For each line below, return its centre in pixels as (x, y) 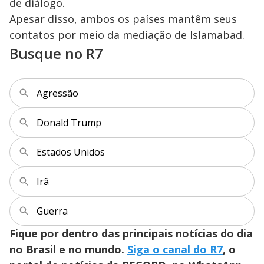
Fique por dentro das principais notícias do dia (131, 233)
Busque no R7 (56, 53)
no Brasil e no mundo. (68, 249)
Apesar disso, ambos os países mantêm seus (123, 19)
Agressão (57, 93)
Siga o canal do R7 (175, 249)
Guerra (52, 211)
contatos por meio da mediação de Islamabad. (127, 34)
